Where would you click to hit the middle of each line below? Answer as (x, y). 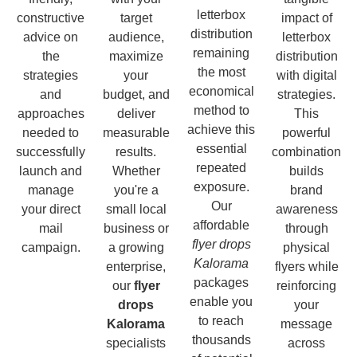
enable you (221, 301)
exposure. (221, 186)
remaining (221, 53)
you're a (136, 190)
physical (306, 247)
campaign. (51, 247)
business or (136, 228)
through (306, 228)
